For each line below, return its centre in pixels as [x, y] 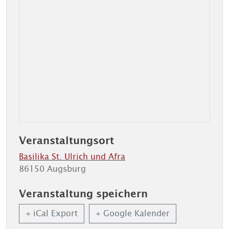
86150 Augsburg [52, 169]
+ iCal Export [52, 213]
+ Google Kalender [133, 213]
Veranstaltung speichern [83, 193]
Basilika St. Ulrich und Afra [72, 157]
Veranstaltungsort [66, 140]
